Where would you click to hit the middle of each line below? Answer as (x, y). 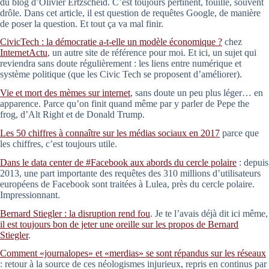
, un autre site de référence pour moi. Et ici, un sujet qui (152, 53)
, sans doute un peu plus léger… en (197, 93)
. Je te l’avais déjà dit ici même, (209, 213)
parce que (239, 133)
